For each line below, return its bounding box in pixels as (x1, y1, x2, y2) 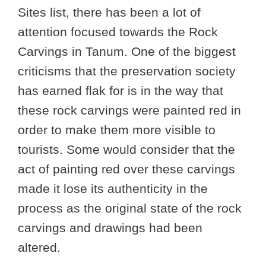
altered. (18, 240, 61, 255)
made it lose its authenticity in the (18, 182, 208, 196)
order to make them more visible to (18, 123, 216, 137)
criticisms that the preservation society (18, 64, 236, 78)
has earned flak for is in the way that (18, 84, 223, 98)
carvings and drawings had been (18, 221, 202, 235)
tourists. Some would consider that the (18, 142, 235, 157)
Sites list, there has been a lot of (18, 5, 201, 20)
